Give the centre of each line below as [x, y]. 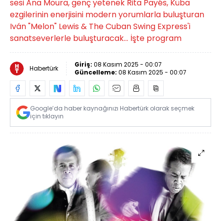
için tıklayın [47, 116]
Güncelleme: [96, 72]
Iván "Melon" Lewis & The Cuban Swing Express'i [100, 26]
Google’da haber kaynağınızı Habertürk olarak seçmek [112, 108]
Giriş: [84, 64]
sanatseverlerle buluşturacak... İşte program [96, 38]
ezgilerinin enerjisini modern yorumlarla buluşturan [107, 15]
